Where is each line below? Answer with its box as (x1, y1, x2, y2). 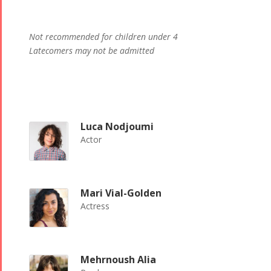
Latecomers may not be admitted (28, 45, 154, 57)
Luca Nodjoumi (80, 120, 154, 134)
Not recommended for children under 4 (28, 31, 178, 43)
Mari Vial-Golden (80, 186, 162, 200)
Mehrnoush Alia (80, 253, 156, 267)
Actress (80, 200, 109, 212)
